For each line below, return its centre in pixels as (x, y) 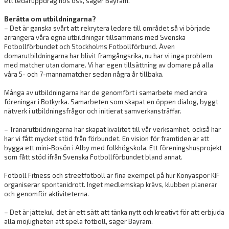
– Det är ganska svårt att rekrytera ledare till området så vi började (107, 28)
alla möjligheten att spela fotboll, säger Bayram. (78, 222)
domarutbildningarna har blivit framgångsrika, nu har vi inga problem (108, 56)
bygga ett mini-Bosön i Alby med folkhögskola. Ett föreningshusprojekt (113, 148)
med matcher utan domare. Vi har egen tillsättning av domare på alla (109, 65)
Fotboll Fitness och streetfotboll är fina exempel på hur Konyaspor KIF (112, 176)
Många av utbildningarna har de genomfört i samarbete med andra (106, 93)
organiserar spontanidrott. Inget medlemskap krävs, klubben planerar (111, 185)
